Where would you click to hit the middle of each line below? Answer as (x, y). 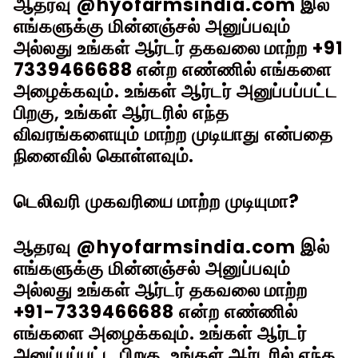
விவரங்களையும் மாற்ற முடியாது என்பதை (173, 134)
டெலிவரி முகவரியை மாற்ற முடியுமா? (156, 201)
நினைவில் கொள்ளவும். (104, 155)
